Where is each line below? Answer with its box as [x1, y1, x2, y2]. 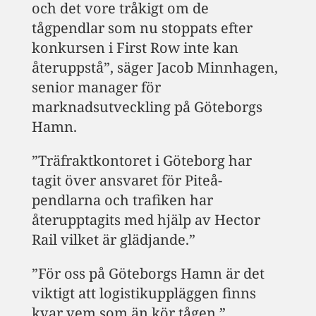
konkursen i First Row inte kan [31, 38, 238, 58]
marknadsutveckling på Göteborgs [31, 97, 262, 117]
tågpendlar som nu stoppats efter [31, 18, 253, 38]
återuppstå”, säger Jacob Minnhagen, [31, 58, 278, 78]
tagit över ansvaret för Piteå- [31, 171, 222, 190]
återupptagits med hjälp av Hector [31, 210, 260, 230]
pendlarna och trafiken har [31, 190, 213, 210]
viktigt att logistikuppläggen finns [31, 284, 256, 303]
